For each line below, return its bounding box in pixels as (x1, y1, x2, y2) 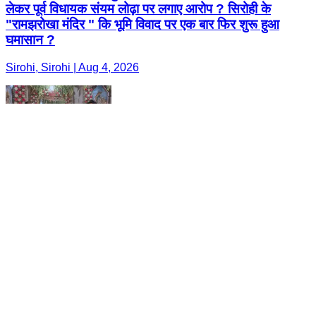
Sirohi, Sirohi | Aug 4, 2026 (6, 61, 139, 74)
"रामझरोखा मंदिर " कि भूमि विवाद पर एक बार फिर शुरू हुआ (6, 17, 279, 32)
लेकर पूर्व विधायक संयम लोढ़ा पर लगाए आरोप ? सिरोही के (6, 1, 271, 17)
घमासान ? (6, 32, 55, 48)
